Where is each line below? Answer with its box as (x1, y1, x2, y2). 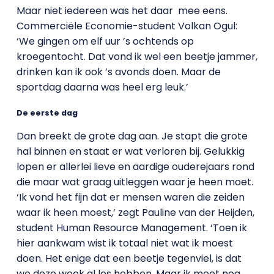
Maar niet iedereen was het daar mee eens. (16, 4, 228, 18)
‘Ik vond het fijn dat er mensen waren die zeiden (16, 190, 245, 205)
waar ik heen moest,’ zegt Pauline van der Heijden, (16, 206, 254, 220)
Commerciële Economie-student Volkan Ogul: (16, 19, 237, 33)
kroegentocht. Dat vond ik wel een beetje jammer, (16, 50, 257, 64)
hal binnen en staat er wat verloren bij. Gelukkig (16, 144, 245, 159)
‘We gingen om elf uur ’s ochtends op (16, 34, 194, 48)
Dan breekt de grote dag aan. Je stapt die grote (16, 129, 248, 144)
